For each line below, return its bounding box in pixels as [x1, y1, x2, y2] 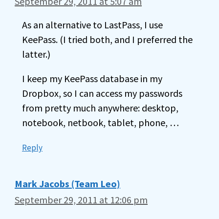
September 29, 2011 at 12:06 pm [15, 194, 148, 206]
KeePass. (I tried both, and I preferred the [22, 33, 193, 45]
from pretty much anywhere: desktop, [22, 102, 178, 114]
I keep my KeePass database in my [22, 72, 162, 85]
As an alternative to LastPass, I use [22, 19, 163, 31]
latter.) [22, 48, 50, 60]
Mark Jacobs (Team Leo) [15, 177, 120, 190]
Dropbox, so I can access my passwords [22, 87, 182, 99]
